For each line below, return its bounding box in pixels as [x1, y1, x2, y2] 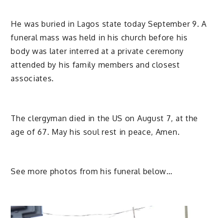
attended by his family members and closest [11, 59, 180, 70]
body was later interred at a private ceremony [11, 46, 184, 56]
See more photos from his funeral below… [11, 166, 173, 177]
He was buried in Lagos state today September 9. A [11, 18, 207, 29]
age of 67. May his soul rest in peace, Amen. [11, 127, 180, 137]
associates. [11, 73, 54, 83]
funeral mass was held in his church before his [11, 32, 188, 42]
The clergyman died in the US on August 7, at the [11, 113, 199, 123]
